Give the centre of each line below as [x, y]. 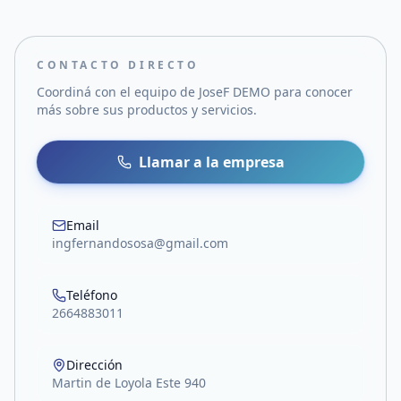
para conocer [311, 92]
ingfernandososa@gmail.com [140, 243]
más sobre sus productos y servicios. [147, 110]
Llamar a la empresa [211, 162]
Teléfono [92, 295]
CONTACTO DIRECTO [118, 65]
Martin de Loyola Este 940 [129, 383]
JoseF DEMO [235, 92]
